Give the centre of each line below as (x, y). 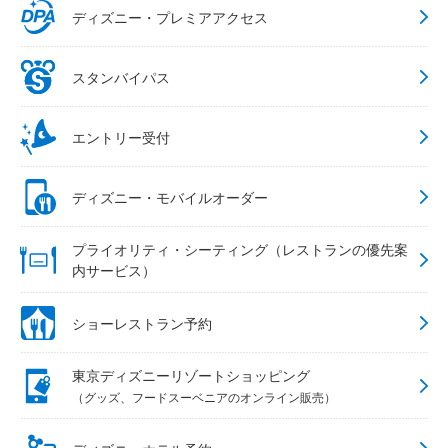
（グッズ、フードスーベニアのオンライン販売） (204, 397)
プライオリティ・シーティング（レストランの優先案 (240, 249)
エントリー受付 (121, 136)
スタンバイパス (121, 76)
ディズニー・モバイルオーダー (170, 196)
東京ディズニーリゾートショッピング (191, 375)
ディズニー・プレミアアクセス (170, 16)
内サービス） (114, 270)
